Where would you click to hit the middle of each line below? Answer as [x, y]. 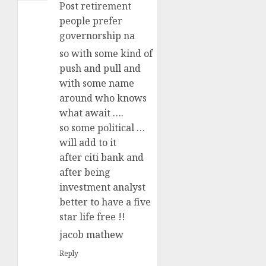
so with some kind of [106, 54]
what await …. [91, 113]
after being [85, 172]
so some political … [102, 128]
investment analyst [102, 187]
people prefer [91, 21]
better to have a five [105, 202]
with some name [97, 83]
